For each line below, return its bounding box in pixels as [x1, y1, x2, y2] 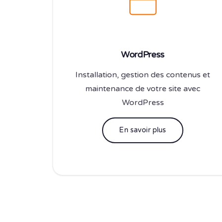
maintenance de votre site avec [85, 83, 200, 94]
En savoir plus [119, 125, 166, 134]
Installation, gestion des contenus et [75, 69, 210, 80]
